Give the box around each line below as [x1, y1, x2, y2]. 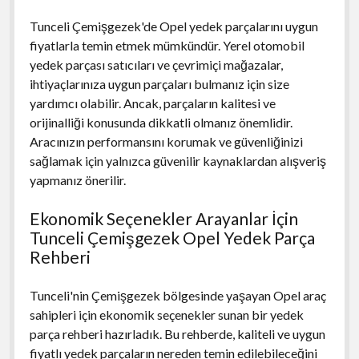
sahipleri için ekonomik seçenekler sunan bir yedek [29, 306, 304, 322]
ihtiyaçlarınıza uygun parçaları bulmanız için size [29, 75, 289, 91]
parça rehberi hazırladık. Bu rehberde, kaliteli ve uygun [29, 325, 325, 341]
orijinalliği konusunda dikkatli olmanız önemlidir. [29, 114, 292, 130]
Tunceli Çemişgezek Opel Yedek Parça [29, 227, 315, 248]
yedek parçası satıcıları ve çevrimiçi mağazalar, [29, 56, 283, 72]
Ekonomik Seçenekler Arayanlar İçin [29, 208, 298, 228]
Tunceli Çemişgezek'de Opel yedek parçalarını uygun [29, 18, 318, 34]
